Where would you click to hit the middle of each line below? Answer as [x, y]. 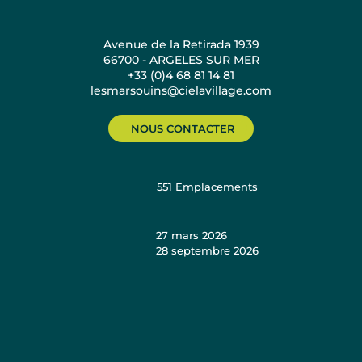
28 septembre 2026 [207, 251]
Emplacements [217, 186]
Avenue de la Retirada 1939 [181, 45]
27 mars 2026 [192, 236]
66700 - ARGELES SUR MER [181, 60]
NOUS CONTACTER [183, 129]
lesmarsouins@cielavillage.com [181, 91]
